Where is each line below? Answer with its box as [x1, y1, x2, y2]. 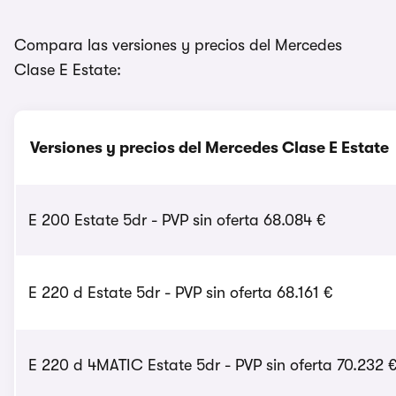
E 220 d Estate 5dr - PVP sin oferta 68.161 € [28, 284, 333, 301]
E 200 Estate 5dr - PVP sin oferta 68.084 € [28, 211, 326, 229]
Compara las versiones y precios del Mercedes [14, 36, 342, 54]
